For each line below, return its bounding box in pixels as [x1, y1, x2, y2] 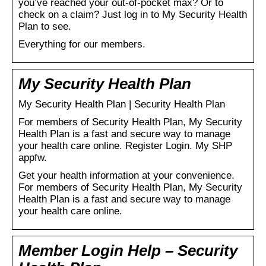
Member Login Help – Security [18, 242, 237, 259]
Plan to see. [18, 20, 71, 32]
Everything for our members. [18, 38, 145, 50]
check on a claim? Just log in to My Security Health [18, 8, 247, 20]
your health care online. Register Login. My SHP [18, 140, 232, 151]
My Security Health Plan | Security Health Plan [18, 98, 225, 110]
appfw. [18, 151, 47, 163]
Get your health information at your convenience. [18, 169, 235, 181]
